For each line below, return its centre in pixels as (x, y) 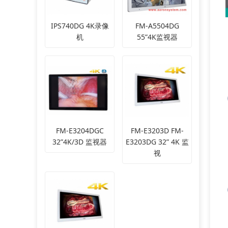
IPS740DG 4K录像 (80, 26)
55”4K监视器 (157, 37)
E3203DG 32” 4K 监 (157, 142)
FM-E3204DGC (80, 131)
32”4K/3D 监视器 (80, 142)
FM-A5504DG (157, 26)
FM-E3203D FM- (157, 131)
